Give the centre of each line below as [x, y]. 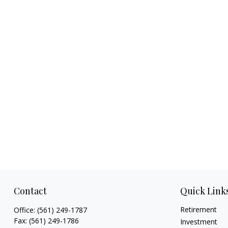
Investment [199, 222]
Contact [30, 191]
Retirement [199, 210]
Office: [25, 210]
